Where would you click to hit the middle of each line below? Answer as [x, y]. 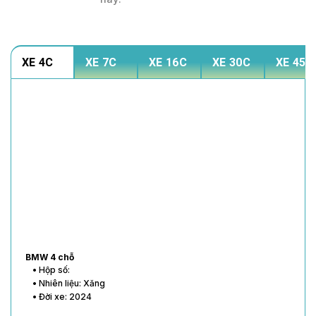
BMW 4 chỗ [50, 257]
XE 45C [295, 63]
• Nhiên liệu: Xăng [69, 283]
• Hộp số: [51, 269]
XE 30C [231, 63]
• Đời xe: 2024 [62, 296]
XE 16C [168, 63]
